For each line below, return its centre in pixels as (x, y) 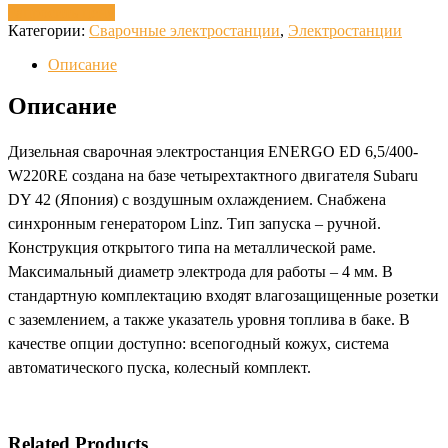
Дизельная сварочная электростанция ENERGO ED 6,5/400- (213, 152)
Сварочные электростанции (184, 30)
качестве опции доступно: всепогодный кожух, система (198, 344)
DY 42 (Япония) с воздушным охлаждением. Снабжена (197, 200)
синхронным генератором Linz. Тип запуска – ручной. (194, 224)
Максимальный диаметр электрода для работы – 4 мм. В (200, 272)
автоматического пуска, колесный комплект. (159, 368)
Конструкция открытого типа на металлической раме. (192, 248)
